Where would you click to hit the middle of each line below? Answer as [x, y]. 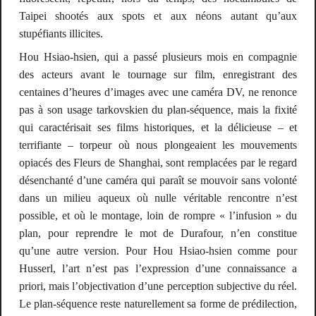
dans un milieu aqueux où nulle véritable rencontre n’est [158, 198]
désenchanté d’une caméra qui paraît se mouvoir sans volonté [158, 181]
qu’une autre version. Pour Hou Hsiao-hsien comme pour [158, 251]
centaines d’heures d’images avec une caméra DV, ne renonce [158, 92]
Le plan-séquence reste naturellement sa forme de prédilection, [158, 304]
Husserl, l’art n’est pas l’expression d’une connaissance [156, 269]
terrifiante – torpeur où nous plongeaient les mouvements [158, 145]
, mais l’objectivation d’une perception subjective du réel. [170, 286]
